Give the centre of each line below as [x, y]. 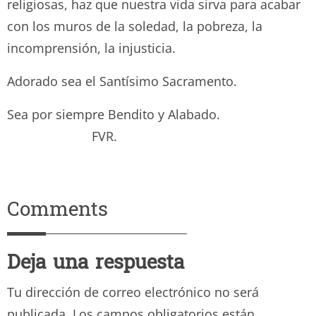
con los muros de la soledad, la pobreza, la [135, 26]
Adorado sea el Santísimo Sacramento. [122, 81]
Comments [57, 211]
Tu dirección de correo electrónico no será [133, 292]
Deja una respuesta [96, 264]
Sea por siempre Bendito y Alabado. [152, 114]
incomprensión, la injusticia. [91, 48]
